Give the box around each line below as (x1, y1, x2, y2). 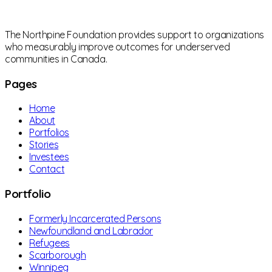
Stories (29, 138, 59, 151)
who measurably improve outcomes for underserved (5, 40, 230, 53)
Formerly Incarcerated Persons (29, 212, 161, 225)
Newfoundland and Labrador (29, 224, 153, 237)
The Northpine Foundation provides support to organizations (5, 28, 264, 41)
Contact (29, 163, 65, 175)
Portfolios (29, 126, 69, 139)
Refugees (29, 236, 70, 249)
